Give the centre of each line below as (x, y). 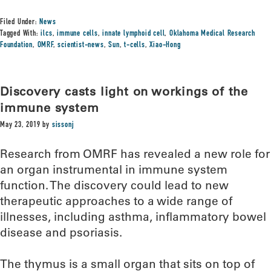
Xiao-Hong (165, 45)
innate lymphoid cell (134, 34)
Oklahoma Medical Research (213, 34)
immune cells (77, 34)
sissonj (63, 125)
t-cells (135, 45)
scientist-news (81, 45)
